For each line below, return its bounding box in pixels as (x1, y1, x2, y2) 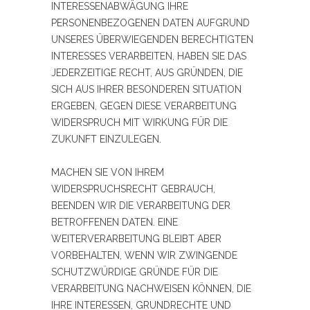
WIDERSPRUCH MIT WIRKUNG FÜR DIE (51, 117, 228, 129)
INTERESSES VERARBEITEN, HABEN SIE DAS (51, 51, 246, 62)
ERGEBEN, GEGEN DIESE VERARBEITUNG (51, 100, 237, 112)
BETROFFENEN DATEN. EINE (51, 217, 178, 228)
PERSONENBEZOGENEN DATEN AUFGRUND (51, 17, 250, 29)
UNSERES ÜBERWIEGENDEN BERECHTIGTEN (51, 34, 253, 46)
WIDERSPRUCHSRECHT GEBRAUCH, (51, 183, 215, 195)
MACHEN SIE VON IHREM (51, 167, 164, 179)
